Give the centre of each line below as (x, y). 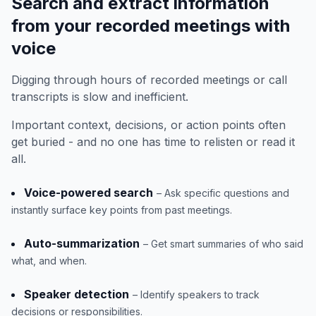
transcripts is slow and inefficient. (100, 97)
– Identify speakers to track (196, 294)
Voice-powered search (89, 193)
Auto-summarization (82, 243)
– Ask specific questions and (223, 193)
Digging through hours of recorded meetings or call (149, 80)
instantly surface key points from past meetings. (122, 210)
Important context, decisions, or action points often (148, 125)
